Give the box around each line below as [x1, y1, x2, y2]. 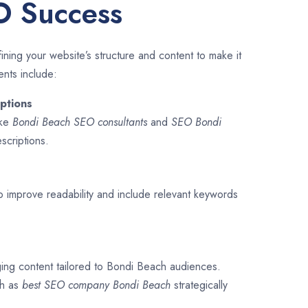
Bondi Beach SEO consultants [12, 114, 147, 131]
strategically [174, 277, 228, 294]
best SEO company [22, 277, 113, 294]
